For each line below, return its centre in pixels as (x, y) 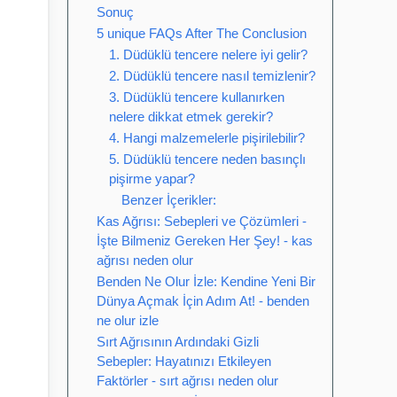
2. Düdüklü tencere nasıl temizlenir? (212, 76)
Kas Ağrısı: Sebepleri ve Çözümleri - (202, 221)
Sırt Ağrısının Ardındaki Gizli (178, 342)
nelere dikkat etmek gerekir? (191, 117)
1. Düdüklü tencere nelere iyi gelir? (208, 54)
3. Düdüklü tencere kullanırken (197, 97)
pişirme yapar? (152, 179)
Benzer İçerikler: (169, 200)
